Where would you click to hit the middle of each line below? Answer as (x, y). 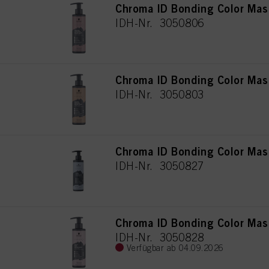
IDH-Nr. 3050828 (160, 237)
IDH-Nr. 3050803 (160, 94)
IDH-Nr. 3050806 (160, 23)
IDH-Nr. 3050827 (160, 166)
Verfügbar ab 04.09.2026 (175, 248)
